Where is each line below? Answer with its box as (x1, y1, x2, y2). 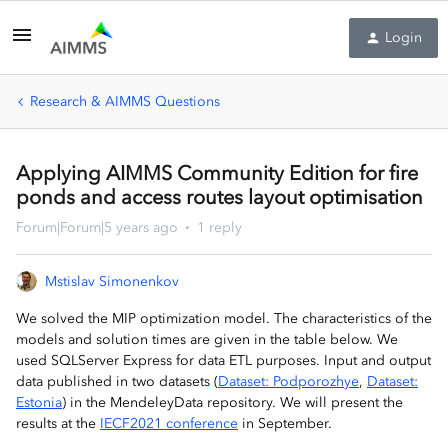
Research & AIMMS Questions (30, 93, 220, 110)
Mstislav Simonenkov (45, 273, 179, 290)
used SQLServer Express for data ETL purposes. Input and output (16, 352, 431, 369)
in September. (238, 415, 332, 432)
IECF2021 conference (100, 415, 238, 432)
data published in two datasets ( (16, 373, 218, 390)
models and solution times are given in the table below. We (16, 331, 398, 348)
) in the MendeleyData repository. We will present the (62, 394, 403, 411)
